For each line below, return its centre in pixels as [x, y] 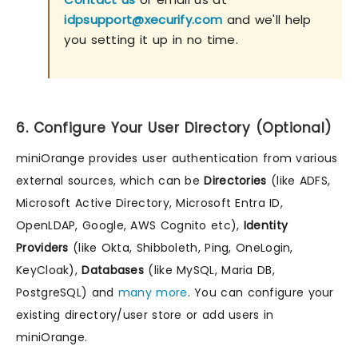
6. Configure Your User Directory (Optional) [174, 128]
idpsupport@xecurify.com [143, 19]
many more [153, 293]
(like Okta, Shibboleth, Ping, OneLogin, [181, 248]
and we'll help [267, 19]
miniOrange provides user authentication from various [177, 159]
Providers [42, 248]
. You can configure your [261, 293]
